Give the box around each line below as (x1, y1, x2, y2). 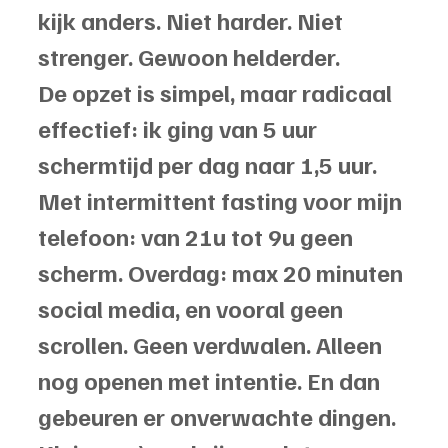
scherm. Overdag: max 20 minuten (38, 257, 408, 288)
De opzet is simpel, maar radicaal (38, 77, 397, 108)
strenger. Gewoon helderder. (38, 41, 340, 72)
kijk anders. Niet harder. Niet (38, 5, 348, 36)
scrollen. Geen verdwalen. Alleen (38, 329, 387, 360)
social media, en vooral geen (38, 293, 348, 324)
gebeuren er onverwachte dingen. (38, 401, 401, 432)
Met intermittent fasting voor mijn (38, 185, 407, 216)
